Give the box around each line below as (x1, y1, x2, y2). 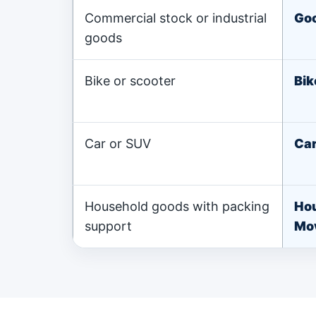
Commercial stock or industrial (85, 11, 267, 25)
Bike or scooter (85, 73, 176, 88)
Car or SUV (85, 136, 151, 151)
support (85, 219, 132, 233)
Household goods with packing (85, 199, 269, 214)
